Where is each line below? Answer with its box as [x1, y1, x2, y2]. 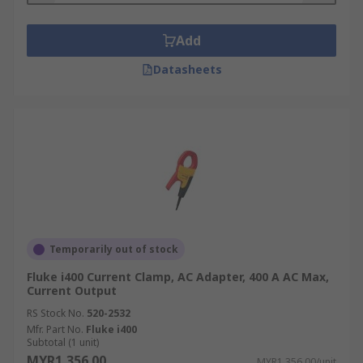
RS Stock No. [27, 306, 84, 320]
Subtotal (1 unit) [27, 335, 99, 349]
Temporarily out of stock [49, 242, 178, 256]
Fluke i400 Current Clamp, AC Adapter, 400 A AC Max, [27, 269, 329, 284]
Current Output [27, 283, 117, 298]
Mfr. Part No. [27, 322, 83, 336]
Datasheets [152, 62, 222, 77]
